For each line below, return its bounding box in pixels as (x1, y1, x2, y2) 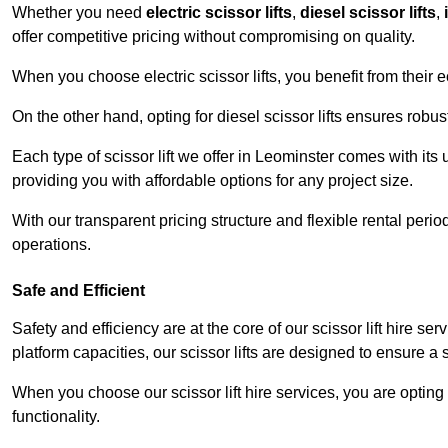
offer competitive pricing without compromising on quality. (12, 28, 415, 46)
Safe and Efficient (12, 282, 145, 300)
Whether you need (12, 4, 146, 22)
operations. (12, 236, 91, 254)
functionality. (12, 408, 100, 426)
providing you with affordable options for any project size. (12, 172, 413, 190)
